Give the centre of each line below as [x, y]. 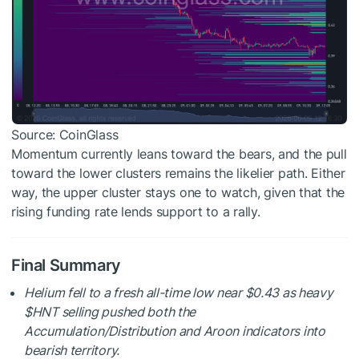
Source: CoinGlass [65, 134]
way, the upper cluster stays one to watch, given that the [178, 192]
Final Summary [66, 265]
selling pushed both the [127, 311]
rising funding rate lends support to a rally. [136, 211]
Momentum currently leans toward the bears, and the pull [179, 153]
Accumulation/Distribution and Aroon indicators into [175, 331]
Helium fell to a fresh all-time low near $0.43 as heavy [179, 292]
